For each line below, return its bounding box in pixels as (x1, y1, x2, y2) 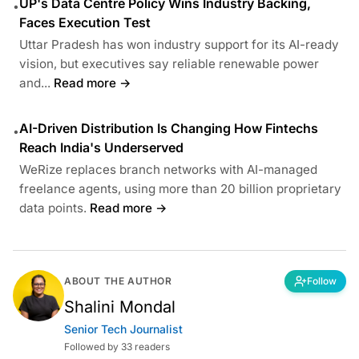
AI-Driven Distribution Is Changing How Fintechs (19, 119, 318, 136)
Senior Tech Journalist (64, 321, 183, 336)
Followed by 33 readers (64, 340, 170, 353)
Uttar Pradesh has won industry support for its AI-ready (19, 36, 339, 52)
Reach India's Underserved (19, 139, 184, 155)
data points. (19, 200, 87, 216)
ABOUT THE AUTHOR (64, 274, 172, 287)
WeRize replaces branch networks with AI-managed (19, 161, 317, 177)
